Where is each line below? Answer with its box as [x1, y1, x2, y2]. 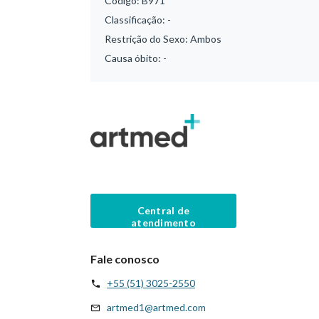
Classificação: [105, 14, 167, 26]
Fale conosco [90, 251, 159, 266]
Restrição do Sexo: [105, 33, 190, 45]
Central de [137, 204, 190, 216]
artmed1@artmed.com [107, 300, 206, 313]
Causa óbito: [105, 52, 163, 64]
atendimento [130, 216, 197, 229]
